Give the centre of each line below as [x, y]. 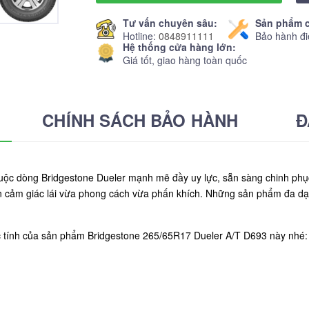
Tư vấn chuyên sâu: [170, 22]
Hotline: [140, 36]
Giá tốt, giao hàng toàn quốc [185, 60]
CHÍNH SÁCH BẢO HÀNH [140, 120]
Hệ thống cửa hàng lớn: [179, 47]
